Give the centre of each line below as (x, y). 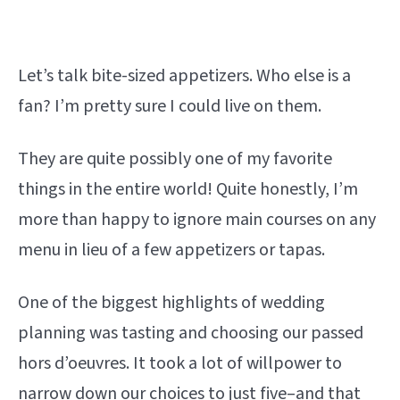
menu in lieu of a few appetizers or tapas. (171, 250)
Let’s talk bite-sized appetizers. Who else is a (184, 75)
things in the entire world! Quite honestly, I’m (188, 189)
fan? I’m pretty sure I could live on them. (170, 106)
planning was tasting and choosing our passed (191, 333)
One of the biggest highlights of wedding (171, 302)
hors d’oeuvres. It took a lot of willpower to (180, 363)
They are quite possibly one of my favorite (175, 158)
